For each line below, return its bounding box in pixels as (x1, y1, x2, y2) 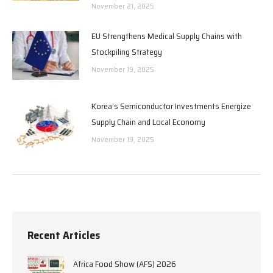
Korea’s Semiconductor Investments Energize (91, 99, 251, 113)
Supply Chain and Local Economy (91, 115, 205, 129)
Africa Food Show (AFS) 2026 (73, 257, 176, 271)
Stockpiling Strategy (91, 44, 162, 58)
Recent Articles (27, 226, 100, 244)
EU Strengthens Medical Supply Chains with (91, 29, 242, 43)
